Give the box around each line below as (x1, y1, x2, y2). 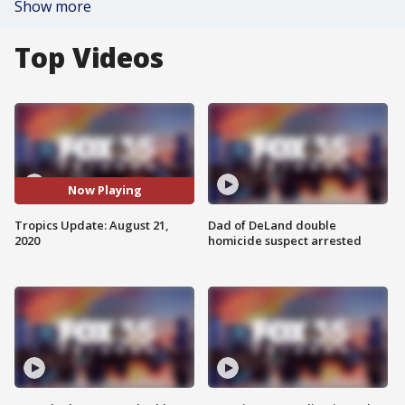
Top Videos (14, 39, 164, 76)
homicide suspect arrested (208, 231, 362, 249)
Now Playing (67, 182, 142, 199)
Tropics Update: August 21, (14, 216, 169, 233)
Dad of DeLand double (208, 216, 336, 233)
